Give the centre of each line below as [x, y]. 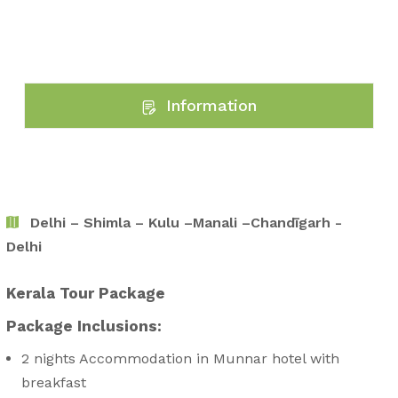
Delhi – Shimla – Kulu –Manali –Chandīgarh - [183, 223]
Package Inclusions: [84, 326]
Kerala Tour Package [85, 294]
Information [208, 106]
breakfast [54, 382]
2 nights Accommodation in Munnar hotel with [181, 358]
